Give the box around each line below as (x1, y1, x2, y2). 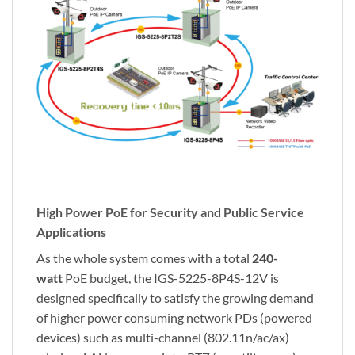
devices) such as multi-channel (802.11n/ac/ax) (36, 329, 289, 345)
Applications (36, 223, 106, 239)
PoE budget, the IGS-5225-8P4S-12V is (63, 269, 279, 285)
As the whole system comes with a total (36, 250, 252, 265)
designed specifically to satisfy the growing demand (36, 289, 314, 305)
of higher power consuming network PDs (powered (36, 309, 312, 325)
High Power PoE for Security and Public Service (36, 204, 304, 219)
